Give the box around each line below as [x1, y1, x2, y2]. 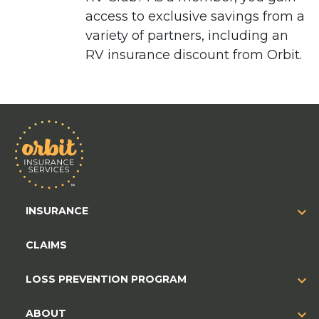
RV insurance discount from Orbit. [85, 46, 302, 63]
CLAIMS [26, 239, 67, 251]
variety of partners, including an [85, 27, 288, 43]
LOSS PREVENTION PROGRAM [26, 273, 187, 286]
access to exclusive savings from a [85, 8, 305, 24]
